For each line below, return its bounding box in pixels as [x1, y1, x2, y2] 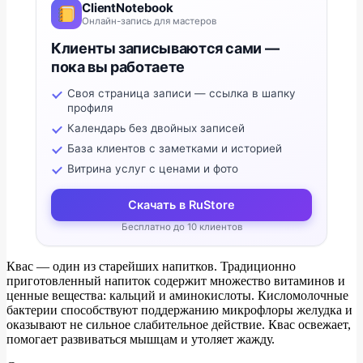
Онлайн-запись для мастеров [82, 15, 216, 27]
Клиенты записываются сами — [51, 39, 280, 57]
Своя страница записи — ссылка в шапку [67, 86, 296, 100]
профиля [67, 100, 113, 114]
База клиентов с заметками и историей [67, 141, 282, 155]
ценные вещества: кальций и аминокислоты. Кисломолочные [6, 288, 348, 302]
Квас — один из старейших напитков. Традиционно [6, 258, 296, 273]
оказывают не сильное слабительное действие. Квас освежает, [6, 317, 351, 331]
